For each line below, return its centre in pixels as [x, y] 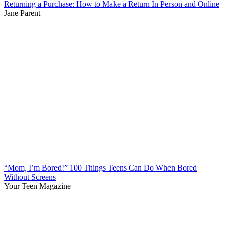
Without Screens [30, 177]
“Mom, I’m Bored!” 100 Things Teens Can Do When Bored [100, 167]
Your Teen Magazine [37, 186]
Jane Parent [22, 13]
